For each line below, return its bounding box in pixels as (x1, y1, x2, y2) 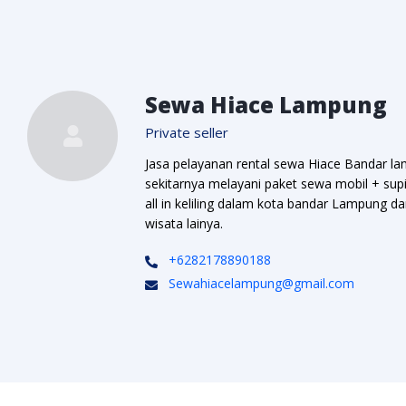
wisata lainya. (145, 215, 223, 232)
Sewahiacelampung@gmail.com (169, 275, 354, 292)
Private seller (145, 123, 228, 141)
